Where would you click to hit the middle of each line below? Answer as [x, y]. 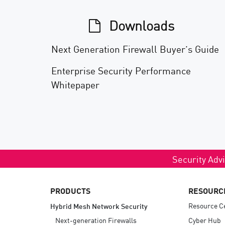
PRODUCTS [70, 190]
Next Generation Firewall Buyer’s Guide [135, 48]
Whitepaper [75, 84]
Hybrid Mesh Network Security [99, 205]
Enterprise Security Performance [121, 70]
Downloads [140, 25]
